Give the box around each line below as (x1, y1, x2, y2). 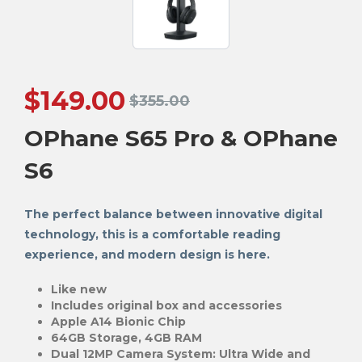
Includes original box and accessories (50, 297, 282, 313)
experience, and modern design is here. (24, 246, 270, 262)
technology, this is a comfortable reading (24, 226, 280, 242)
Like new (50, 281, 107, 297)
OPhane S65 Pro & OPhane (24, 124, 338, 152)
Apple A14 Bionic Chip (50, 314, 186, 329)
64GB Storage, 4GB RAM (50, 330, 202, 345)
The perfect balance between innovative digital (24, 206, 322, 221)
